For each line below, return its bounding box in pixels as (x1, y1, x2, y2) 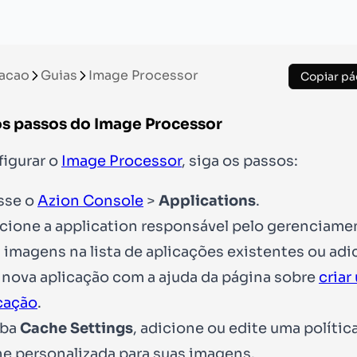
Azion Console (37, 191, 143, 210)
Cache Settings (20, 319, 133, 337)
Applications (159, 191, 256, 210)
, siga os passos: (182, 151, 298, 170)
